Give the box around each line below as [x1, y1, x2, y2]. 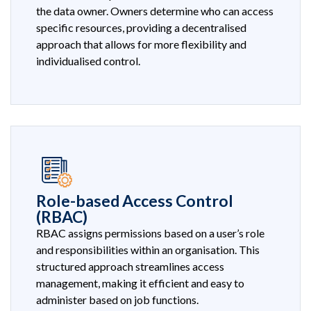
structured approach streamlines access [36, 260, 224, 274]
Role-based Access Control [36, 191, 233, 211]
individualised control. [36, 53, 140, 67]
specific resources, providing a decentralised [36, 20, 246, 34]
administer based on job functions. [36, 293, 199, 307]
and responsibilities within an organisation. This [36, 243, 260, 257]
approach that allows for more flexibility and [36, 37, 246, 51]
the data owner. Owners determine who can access [36, 3, 274, 17]
